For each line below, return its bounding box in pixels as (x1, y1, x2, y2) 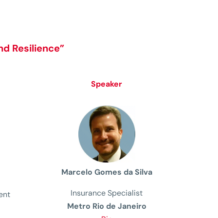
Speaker (91, 79, 123, 90)
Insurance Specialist (71, 187, 143, 198)
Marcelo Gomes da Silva (61, 166, 152, 177)
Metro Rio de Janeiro (67, 200, 146, 211)
